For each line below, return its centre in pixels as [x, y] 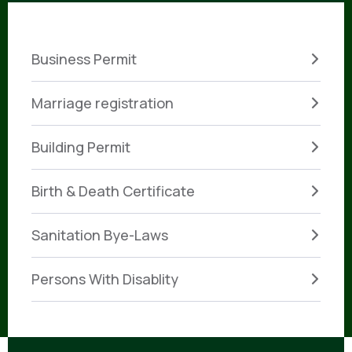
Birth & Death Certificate [113, 191]
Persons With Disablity [105, 279]
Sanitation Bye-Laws [100, 235]
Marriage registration [103, 103]
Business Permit [84, 59]
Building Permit [81, 147]
